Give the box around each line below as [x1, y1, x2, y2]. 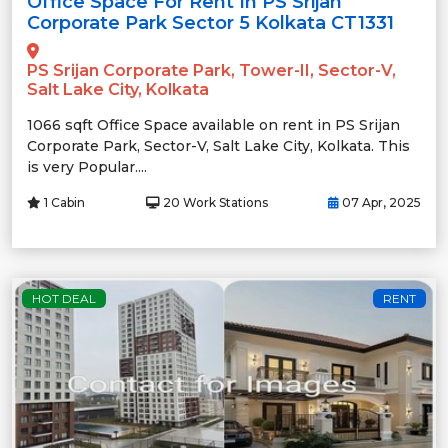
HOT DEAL [32, 290, 96, 306]
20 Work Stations [159, 194, 268, 210]
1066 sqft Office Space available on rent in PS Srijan [27, 115, 400, 134]
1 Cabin [41, 194, 85, 210]
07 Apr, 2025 [339, 194, 421, 210]
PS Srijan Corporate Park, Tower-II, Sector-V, [27, 60, 396, 80]
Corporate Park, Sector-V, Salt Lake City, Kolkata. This [27, 136, 410, 155]
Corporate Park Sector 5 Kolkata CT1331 [27, 11, 394, 34]
